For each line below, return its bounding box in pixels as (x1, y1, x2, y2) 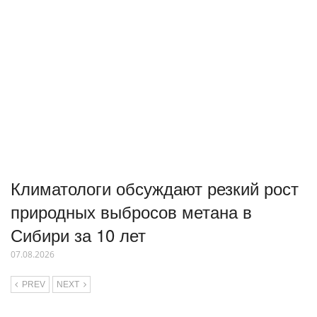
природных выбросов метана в (11, 198, 252, 224)
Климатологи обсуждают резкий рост (11, 175, 299, 200)
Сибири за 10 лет (11, 221, 146, 247)
